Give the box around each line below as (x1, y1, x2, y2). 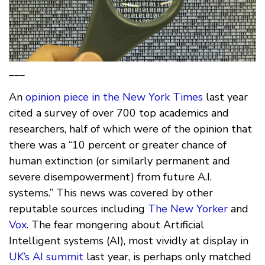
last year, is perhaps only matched (83, 249, 251, 264)
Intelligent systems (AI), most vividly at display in (9, 233, 248, 248)
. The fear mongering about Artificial (27, 217, 204, 232)
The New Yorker (148, 201, 228, 216)
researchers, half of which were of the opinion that (9, 121, 252, 136)
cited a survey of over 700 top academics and (9, 105, 229, 120)
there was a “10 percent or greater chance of (9, 137, 227, 152)
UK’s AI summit (9, 249, 83, 264)
